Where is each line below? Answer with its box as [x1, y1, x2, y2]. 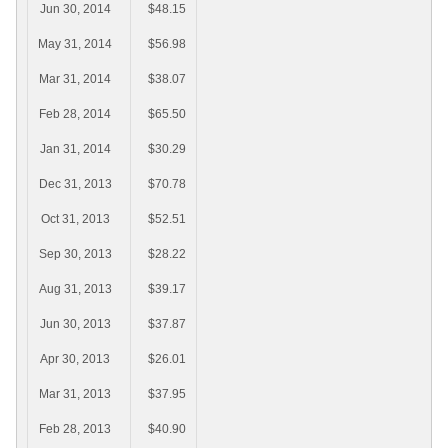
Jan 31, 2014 [39, 142, 111, 157]
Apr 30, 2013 [40, 352, 110, 367]
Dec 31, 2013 [38, 177, 112, 192]
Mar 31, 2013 [39, 387, 111, 402]
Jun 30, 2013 [39, 317, 111, 332]
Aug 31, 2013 [38, 282, 112, 297]
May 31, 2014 [38, 37, 112, 52]
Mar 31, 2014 [39, 72, 111, 87]
